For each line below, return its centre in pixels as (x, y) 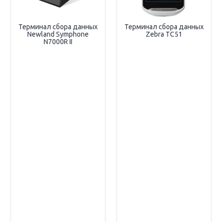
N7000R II (58, 42)
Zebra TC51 (164, 34)
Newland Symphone (58, 34)
